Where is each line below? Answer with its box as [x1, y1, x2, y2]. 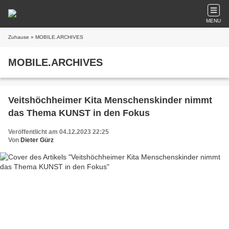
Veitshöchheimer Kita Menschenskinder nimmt [8, 95, 212, 105]
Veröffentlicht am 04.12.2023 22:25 [8, 128, 109, 135]
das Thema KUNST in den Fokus [8, 108, 150, 118]
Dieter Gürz [20, 136, 54, 144]
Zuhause [8, 34, 29, 40]
